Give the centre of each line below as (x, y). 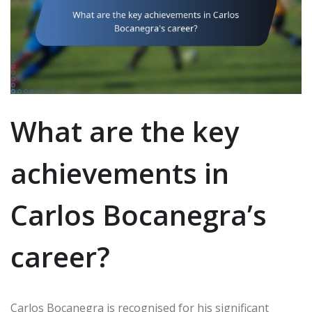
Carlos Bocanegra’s (139, 215)
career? (60, 257)
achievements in (120, 173)
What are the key (125, 132)
